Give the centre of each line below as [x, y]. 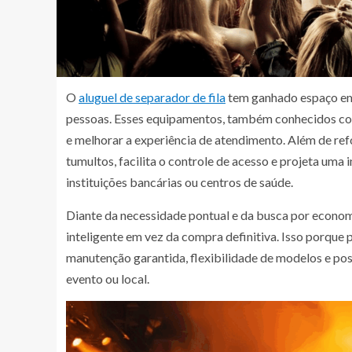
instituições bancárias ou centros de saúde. [180, 181]
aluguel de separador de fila [152, 97]
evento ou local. [108, 278]
